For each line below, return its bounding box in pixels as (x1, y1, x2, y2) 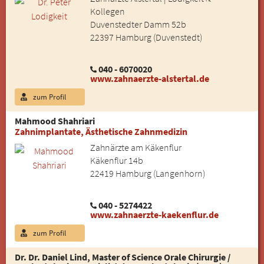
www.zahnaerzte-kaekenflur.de (90, 209, 219, 221)
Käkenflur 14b (90, 154, 143, 167)
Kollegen (90, 5, 125, 17)
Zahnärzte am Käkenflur (90, 141, 181, 154)
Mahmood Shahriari (15, 115, 95, 127)
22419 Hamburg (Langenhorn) (90, 167, 205, 180)
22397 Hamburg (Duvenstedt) (90, 31, 202, 43)
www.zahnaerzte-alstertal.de (90, 72, 209, 85)
